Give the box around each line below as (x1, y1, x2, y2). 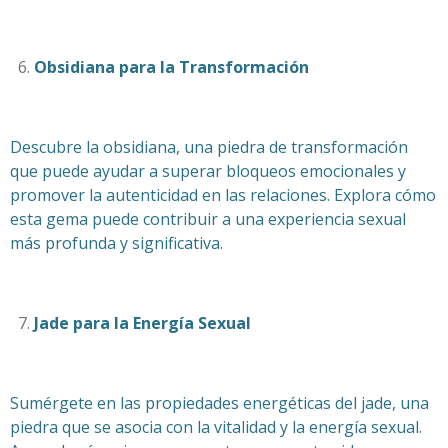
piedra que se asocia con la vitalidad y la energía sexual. (10, 415, 422, 438)
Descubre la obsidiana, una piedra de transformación (10, 135, 408, 158)
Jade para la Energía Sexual (34, 311, 251, 334)
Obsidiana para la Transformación (34, 55, 309, 78)
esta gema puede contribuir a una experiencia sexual (10, 207, 406, 230)
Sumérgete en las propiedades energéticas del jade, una (10, 391, 429, 414)
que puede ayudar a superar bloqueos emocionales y (10, 159, 406, 182)
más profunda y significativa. (10, 231, 223, 254)
